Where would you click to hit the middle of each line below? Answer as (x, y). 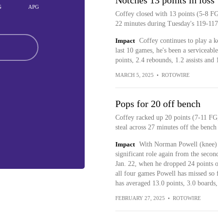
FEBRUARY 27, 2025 (140, 198)
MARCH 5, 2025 (134, 75)
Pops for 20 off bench (158, 104)
